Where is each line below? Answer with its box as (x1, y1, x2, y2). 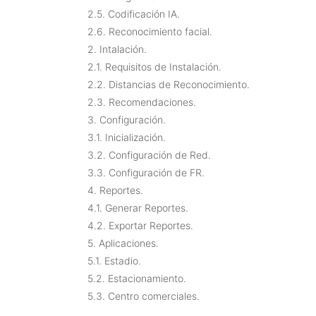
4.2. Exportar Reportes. (87, 219, 193, 231)
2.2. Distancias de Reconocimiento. (87, 78, 250, 90)
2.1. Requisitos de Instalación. (87, 60, 221, 73)
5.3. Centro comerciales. (87, 289, 200, 302)
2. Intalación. (87, 42, 147, 55)
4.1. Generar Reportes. (87, 201, 188, 214)
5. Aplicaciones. (87, 236, 159, 249)
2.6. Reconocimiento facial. (87, 25, 212, 37)
